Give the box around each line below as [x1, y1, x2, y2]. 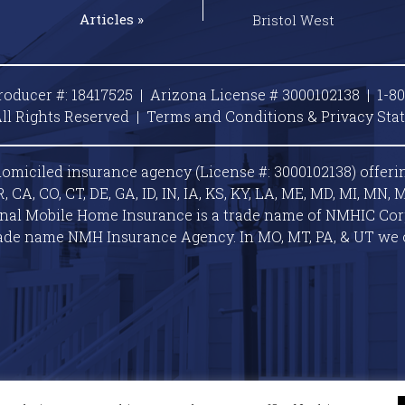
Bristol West [251, 11, 334, 30]
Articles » [80, 10, 145, 29]
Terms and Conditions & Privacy [146, 107, 377, 127]
